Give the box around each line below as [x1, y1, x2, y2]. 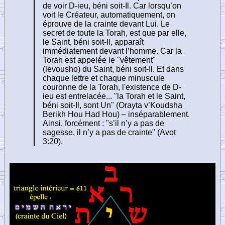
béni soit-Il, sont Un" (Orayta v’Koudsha [43, 100, 182, 109]
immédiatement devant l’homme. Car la [43, 46, 182, 55]
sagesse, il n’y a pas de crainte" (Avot [43, 128, 176, 137]
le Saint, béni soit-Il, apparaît [43, 37, 144, 46]
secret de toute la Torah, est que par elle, [43, 28, 186, 37]
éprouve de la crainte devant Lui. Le [43, 19, 170, 28]
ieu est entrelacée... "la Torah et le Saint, [43, 91, 185, 100]
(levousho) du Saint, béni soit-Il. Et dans [43, 64, 184, 73]
